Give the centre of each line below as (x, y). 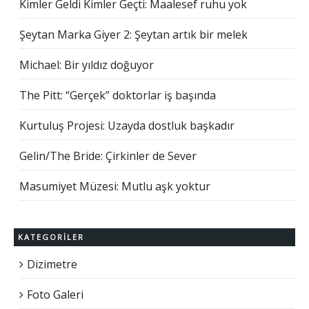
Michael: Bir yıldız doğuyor (87, 65)
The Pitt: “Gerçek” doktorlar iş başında (118, 96)
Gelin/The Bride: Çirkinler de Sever (108, 156)
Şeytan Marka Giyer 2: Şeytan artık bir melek (133, 35)
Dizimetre (52, 265)
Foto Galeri (55, 295)
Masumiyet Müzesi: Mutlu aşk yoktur (115, 187)
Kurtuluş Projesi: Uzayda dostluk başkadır (127, 126)
